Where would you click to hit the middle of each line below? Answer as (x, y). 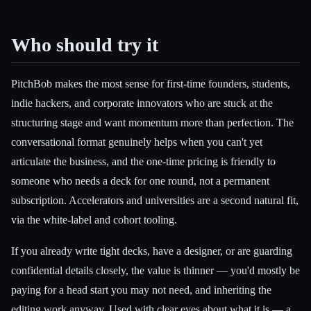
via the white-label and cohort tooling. (94, 219)
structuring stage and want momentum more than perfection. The (152, 122)
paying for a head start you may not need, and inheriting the (141, 290)
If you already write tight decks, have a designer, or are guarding (152, 251)
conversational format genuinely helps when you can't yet (137, 142)
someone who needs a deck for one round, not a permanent (140, 180)
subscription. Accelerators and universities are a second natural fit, (155, 200)
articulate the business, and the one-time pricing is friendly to (143, 161)
